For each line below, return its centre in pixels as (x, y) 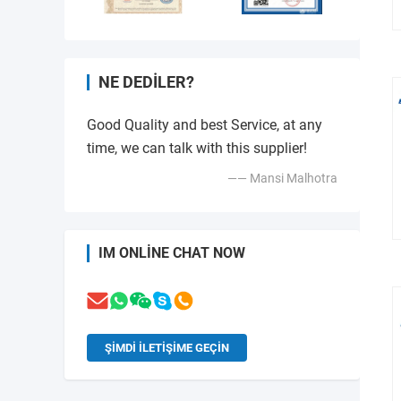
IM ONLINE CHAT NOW (172, 253)
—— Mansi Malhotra (282, 179)
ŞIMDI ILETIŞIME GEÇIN (167, 348)
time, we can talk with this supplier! (197, 149)
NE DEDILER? (146, 82)
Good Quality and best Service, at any (205, 125)
